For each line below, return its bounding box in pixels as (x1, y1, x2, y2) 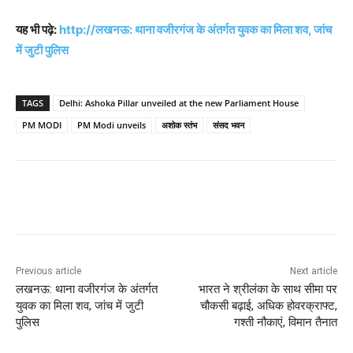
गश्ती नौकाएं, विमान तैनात (233, 315, 337, 330)
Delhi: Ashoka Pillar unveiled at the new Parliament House (59, 97, 299, 110)
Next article (289, 266, 337, 277)
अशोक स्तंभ (162, 119, 197, 132)
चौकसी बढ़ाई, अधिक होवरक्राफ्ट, (199, 299, 337, 314)
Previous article (16, 266, 81, 277)
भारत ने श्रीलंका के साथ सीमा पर (198, 282, 337, 297)
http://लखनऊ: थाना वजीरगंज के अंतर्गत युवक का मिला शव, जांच (59, 22, 332, 38)
